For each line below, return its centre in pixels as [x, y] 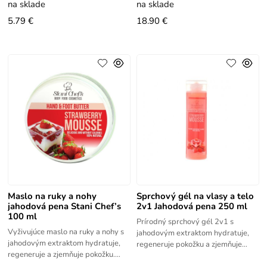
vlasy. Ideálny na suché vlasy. [186, 256]
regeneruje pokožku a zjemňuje [189, 245]
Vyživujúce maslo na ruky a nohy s [66, 232]
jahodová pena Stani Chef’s [65, 207]
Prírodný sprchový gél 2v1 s [185, 222]
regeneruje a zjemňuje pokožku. [62, 255]
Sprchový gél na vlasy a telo [195, 196]
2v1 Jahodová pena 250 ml [192, 207]
